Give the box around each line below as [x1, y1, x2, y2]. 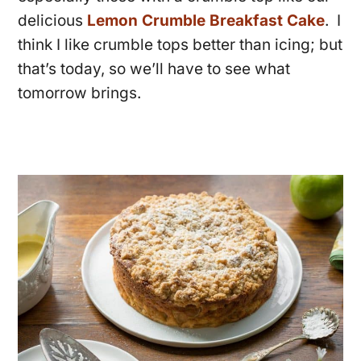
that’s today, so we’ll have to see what [18, 60, 291, 79]
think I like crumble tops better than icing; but [18, 35, 343, 55]
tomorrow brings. [18, 84, 142, 103]
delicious [18, 11, 88, 31]
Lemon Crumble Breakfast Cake [87, 11, 326, 31]
